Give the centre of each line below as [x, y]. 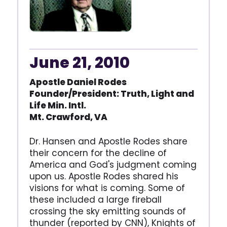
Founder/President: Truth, [90, 94]
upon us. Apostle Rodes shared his [104, 177]
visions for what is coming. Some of [107, 188]
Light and [172, 94]
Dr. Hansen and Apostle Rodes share [108, 142]
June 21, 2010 [79, 63]
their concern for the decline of [98, 153]
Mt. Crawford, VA [68, 117]
